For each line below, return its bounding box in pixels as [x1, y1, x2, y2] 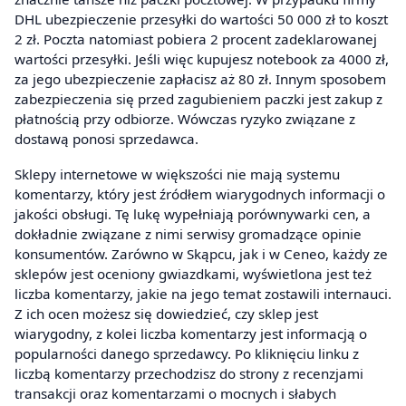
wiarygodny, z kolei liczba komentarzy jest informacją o [14, 324, 367, 343]
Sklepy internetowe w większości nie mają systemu [14, 165, 340, 184]
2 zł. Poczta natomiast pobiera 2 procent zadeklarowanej [14, 29, 377, 48]
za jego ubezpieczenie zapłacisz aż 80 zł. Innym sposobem [14, 69, 386, 88]
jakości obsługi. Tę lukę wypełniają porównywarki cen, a [14, 205, 371, 224]
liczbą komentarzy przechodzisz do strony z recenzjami [14, 364, 363, 383]
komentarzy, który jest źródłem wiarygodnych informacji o [14, 185, 385, 204]
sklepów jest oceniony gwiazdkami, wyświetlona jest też [14, 265, 372, 284]
